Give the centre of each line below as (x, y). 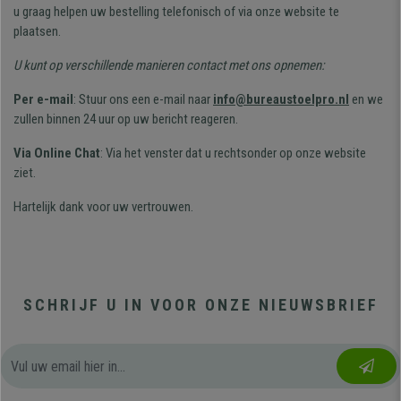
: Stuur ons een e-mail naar (143, 100)
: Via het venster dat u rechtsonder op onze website (233, 154)
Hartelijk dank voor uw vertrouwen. (103, 207)
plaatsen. (37, 32)
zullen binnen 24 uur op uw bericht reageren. (126, 119)
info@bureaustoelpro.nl (281, 100)
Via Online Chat (57, 154)
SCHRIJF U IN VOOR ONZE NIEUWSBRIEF (200, 305)
